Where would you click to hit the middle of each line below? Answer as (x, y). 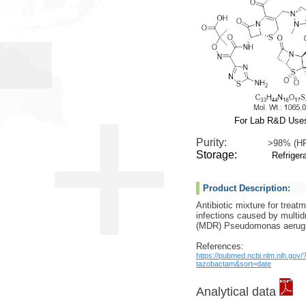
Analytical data (238, 292)
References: (220, 246)
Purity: (232, 142)
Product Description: (247, 188)
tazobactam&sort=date (234, 264)
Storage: (233, 155)
